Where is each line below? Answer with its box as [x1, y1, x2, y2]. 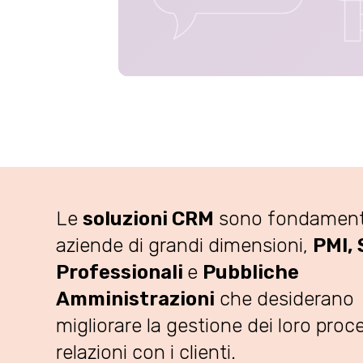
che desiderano [215, 288, 354, 310]
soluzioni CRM [83, 207, 214, 230]
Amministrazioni [56, 288, 215, 310]
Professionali [56, 261, 187, 284]
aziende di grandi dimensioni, [56, 234, 313, 257]
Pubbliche [203, 261, 299, 284]
